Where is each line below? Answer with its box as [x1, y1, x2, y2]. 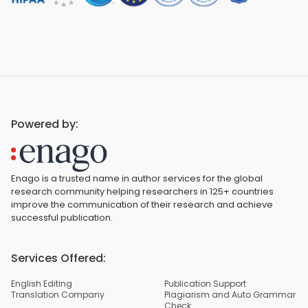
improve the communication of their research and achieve [11, 197, 273, 211]
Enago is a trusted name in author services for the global [11, 171, 263, 185]
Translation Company [11, 288, 104, 300]
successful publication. [11, 210, 113, 224]
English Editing [11, 277, 72, 289]
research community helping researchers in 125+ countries [11, 184, 274, 198]
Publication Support [164, 277, 246, 289]
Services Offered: [11, 250, 106, 266]
